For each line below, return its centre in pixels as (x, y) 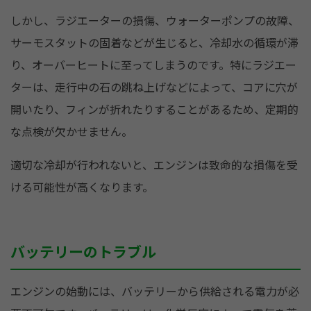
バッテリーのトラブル (83, 252)
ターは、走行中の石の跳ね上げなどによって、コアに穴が (154, 87)
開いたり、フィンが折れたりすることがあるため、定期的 (154, 110)
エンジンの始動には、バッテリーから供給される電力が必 (155, 292)
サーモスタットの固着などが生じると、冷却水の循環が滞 (154, 43)
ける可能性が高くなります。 (82, 187)
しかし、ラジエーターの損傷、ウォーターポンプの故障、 (155, 21)
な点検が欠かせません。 (72, 132)
